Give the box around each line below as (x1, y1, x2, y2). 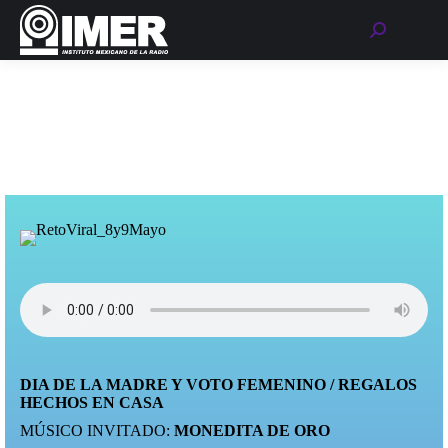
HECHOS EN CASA (20, 394, 164, 411)
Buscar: (369, 21, 417, 38)
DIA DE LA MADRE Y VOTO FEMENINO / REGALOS (20, 376, 417, 393)
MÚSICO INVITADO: (20, 422, 174, 439)
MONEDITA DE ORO (174, 422, 330, 439)
